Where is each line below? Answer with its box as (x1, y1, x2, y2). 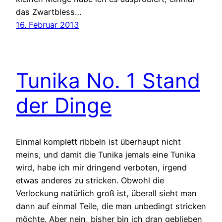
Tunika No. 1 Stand (16, 67, 200, 93)
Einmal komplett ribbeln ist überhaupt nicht (16, 136, 181, 147)
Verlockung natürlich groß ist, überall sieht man (16, 188, 197, 198)
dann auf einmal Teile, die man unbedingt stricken (16, 201, 206, 211)
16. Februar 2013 (16, 19, 79, 30)
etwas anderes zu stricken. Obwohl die (16, 175, 164, 185)
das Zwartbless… (16, 6, 81, 17)
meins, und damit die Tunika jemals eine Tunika (16, 149, 195, 160)
